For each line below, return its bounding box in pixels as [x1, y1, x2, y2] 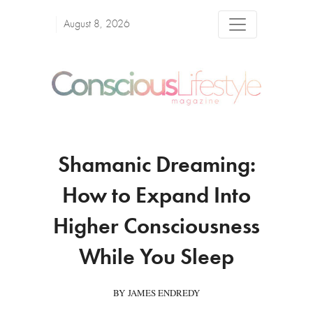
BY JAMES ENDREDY [113, 286, 200, 300]
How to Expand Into [62, 186, 251, 209]
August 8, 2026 [64, 19, 130, 30]
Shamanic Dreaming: [57, 155, 256, 178]
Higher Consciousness [53, 217, 260, 240]
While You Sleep [79, 247, 234, 270]
